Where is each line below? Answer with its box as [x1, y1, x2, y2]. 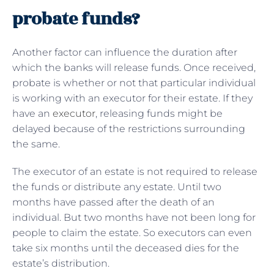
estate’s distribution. [12, 257, 112, 269]
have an [12, 107, 53, 119]
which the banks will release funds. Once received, [12, 61, 256, 73]
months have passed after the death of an [12, 196, 215, 208]
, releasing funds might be [95, 107, 223, 119]
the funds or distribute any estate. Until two [12, 180, 221, 193]
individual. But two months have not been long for [12, 211, 256, 223]
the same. [12, 138, 60, 150]
